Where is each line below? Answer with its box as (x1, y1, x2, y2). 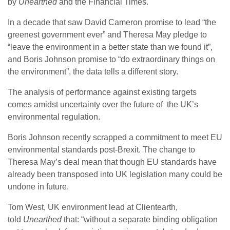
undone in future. (8, 182, 69, 191)
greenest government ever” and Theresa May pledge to (8, 30, 207, 40)
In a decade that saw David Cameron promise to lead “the (8, 18, 216, 27)
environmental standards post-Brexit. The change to (8, 145, 195, 155)
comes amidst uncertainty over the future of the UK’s (8, 100, 198, 109)
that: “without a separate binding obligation (62, 215, 218, 224)
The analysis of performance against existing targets (8, 88, 197, 97)
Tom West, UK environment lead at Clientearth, (8, 203, 178, 212)
